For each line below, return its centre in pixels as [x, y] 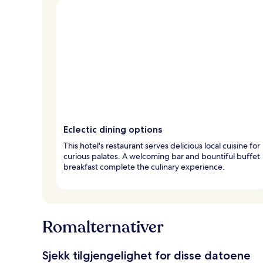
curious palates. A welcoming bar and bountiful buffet [162, 156]
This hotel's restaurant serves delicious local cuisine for [162, 145]
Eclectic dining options [113, 129]
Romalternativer [103, 227]
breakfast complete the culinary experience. [144, 166]
